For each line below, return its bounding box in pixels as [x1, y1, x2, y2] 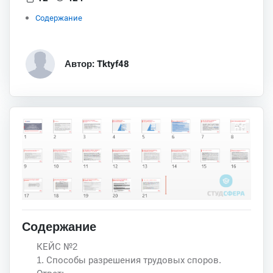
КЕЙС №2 [37, 241, 77, 252]
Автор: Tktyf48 [64, 57, 129, 71]
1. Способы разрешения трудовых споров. [37, 254, 221, 265]
